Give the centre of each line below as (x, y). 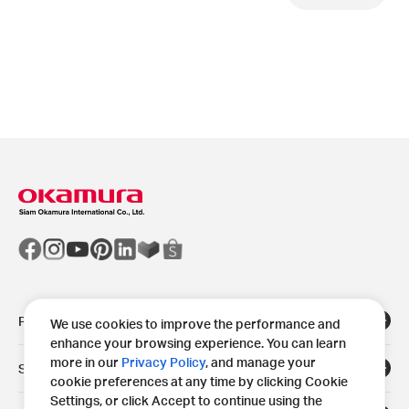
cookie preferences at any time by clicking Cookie (199, 382)
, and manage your (260, 362)
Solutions (46, 368)
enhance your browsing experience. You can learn (198, 343)
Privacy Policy (163, 362)
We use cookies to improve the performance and (195, 324)
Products (46, 320)
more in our (85, 362)
